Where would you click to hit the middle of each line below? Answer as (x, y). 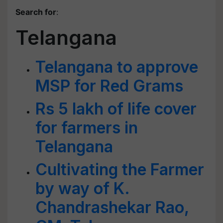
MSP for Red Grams (109, 86)
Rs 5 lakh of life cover (116, 109)
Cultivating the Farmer (120, 169)
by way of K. (82, 188)
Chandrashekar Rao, (112, 207)
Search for (36, 12)
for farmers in (87, 128)
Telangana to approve (117, 67)
